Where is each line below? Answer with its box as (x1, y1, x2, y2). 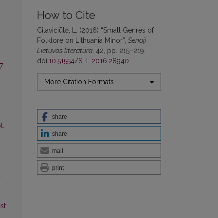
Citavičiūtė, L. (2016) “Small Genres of (37, 26, 154, 35)
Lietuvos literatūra (37, 47, 92, 55)
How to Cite (37, 9, 95, 22)
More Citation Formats (44, 78, 114, 86)
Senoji (128, 36, 146, 45)
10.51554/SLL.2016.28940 (49, 57, 129, 65)
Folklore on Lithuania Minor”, (37, 36, 128, 45)
